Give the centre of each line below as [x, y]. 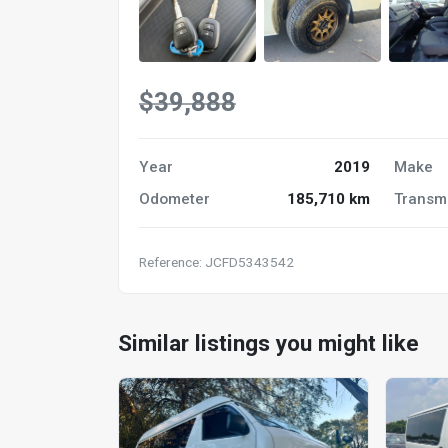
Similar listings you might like [268, 343]
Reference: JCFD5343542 [216, 262]
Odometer [174, 199]
